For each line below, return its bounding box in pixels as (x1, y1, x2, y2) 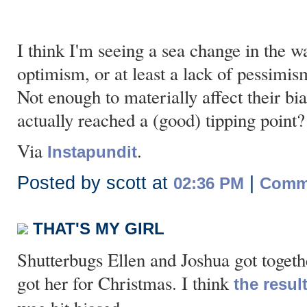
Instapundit (47, 143, 137, 161)
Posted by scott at (17, 173, 173, 193)
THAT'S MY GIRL (33, 219, 164, 238)
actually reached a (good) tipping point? (17, 108, 305, 132)
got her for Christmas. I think (17, 271, 234, 295)
